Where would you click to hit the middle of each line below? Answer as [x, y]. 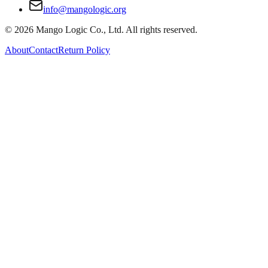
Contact [43, 50]
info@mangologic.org [85, 9]
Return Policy [84, 50]
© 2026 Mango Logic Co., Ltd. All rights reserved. [101, 30]
